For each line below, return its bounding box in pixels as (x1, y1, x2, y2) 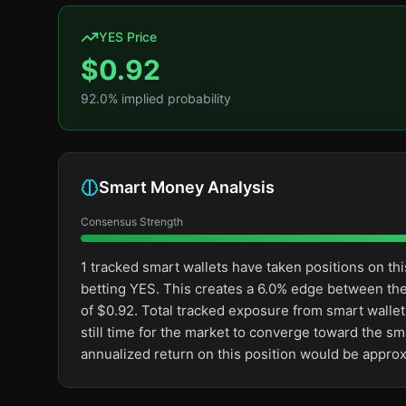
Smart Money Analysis (99, 178, 275, 197)
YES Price (99, 29, 157, 44)
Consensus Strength (81, 215, 183, 228)
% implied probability (108, 91, 231, 106)
